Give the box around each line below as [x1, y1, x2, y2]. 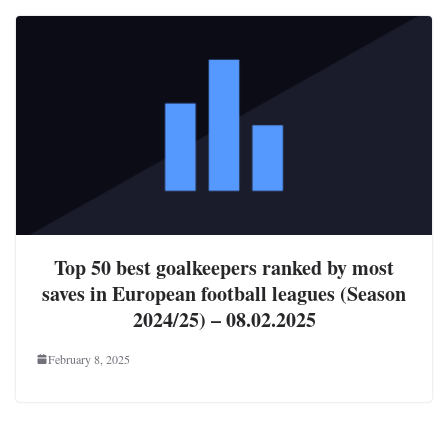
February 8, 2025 [48, 350, 130, 367]
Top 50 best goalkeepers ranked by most [54, 252, 394, 282]
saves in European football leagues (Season [42, 278, 406, 308]
